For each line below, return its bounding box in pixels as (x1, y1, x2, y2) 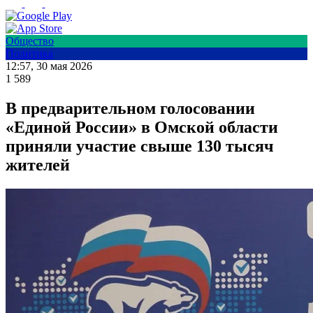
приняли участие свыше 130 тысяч (6, 137, 274, 156)
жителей (6, 156, 70, 175)
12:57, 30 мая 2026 (6, 60, 92, 73)
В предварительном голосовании (6, 99, 255, 118)
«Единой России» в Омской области (6, 118, 278, 137)
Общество (6, 35, 54, 48)
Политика (6, 48, 53, 60)
